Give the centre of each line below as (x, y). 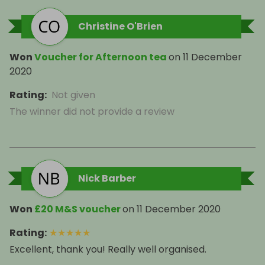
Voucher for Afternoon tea (101, 57)
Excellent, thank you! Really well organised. (108, 249)
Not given (73, 95)
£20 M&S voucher (77, 209)
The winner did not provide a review (92, 112)
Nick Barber (107, 178)
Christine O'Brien (120, 26)
